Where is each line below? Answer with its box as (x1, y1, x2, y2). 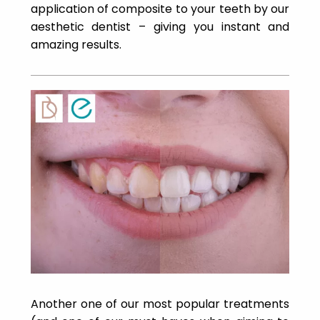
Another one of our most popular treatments (30, 295, 290, 312)
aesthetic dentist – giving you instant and (30, 18, 290, 35)
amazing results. (30, 36, 121, 53)
